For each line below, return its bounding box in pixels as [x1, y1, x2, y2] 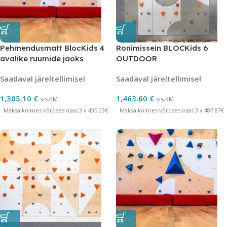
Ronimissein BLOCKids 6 [116, 43, 208, 53]
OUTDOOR [116, 54, 157, 63]
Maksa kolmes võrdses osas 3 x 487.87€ [119, 106, 224, 114]
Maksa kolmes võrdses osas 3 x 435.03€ [3, 106, 108, 114]
